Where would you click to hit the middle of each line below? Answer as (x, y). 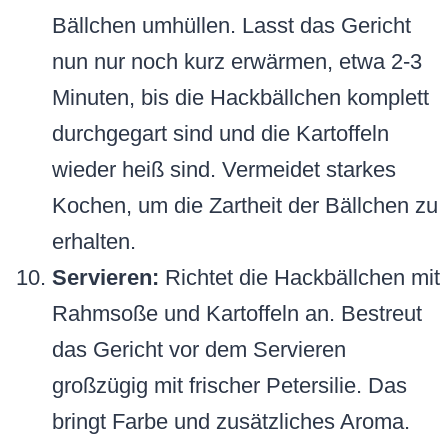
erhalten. (94, 242)
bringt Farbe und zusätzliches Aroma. (231, 422)
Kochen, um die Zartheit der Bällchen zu (245, 206)
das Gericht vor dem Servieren (199, 350)
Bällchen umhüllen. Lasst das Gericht (231, 26)
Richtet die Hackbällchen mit (299, 278)
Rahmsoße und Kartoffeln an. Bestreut (237, 314)
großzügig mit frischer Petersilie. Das (229, 386)
